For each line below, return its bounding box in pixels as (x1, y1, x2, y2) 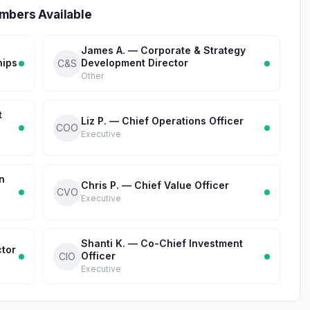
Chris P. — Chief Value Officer (81, 179, 229, 191)
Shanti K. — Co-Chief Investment (81, 237, 243, 249)
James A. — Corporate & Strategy (81, 44, 246, 56)
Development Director (81, 57, 188, 69)
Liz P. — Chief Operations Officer (81, 115, 244, 127)
